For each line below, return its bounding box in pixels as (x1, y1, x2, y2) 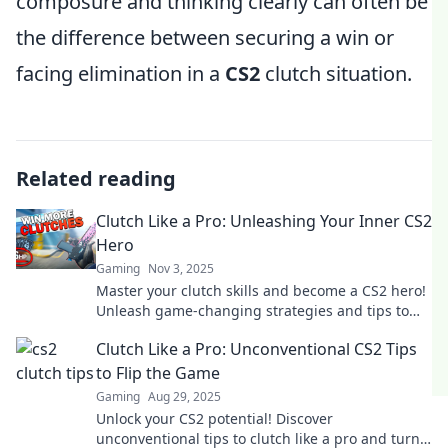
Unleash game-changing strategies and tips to (96, 301, 409, 320)
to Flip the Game (96, 362, 220, 384)
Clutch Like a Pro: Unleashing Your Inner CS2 (96, 210, 432, 232)
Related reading (16, 165, 176, 192)
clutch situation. (260, 60, 412, 87)
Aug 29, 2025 (148, 388, 221, 405)
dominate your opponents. (96, 321, 274, 340)
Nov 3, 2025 (148, 260, 214, 277)
